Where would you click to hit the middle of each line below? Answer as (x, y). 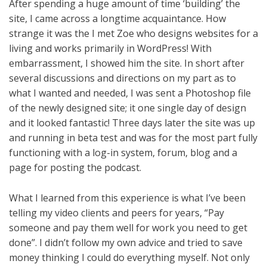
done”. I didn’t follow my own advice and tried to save (126, 243)
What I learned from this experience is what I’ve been (127, 198)
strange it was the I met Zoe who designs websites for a (133, 34)
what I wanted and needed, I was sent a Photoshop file (130, 93)
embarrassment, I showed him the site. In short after (127, 63)
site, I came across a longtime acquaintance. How (117, 19)
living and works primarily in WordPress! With (110, 49)
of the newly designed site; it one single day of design (128, 108)
